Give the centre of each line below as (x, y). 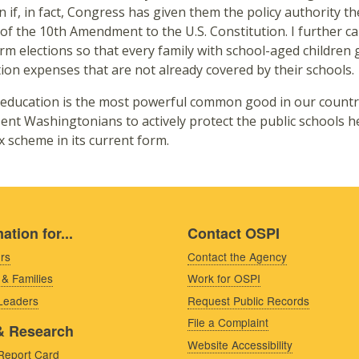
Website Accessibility (240, 344)
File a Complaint (228, 323)
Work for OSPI (224, 278)
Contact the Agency (237, 256)
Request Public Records (248, 300)
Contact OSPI (234, 233)
